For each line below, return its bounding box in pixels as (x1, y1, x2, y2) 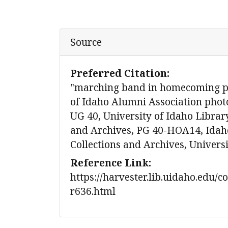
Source (70, 35, 102, 49)
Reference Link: (70, 156, 151, 169)
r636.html (70, 184, 116, 198)
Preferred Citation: (70, 66, 169, 80)
